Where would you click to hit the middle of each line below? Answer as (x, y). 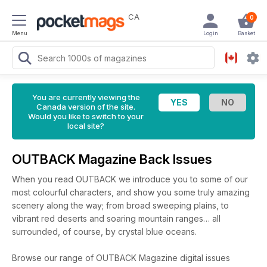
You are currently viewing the (86, 97)
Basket (246, 33)
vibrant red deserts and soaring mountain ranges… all (116, 218)
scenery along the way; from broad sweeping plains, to (120, 205)
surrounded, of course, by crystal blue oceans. (104, 232)
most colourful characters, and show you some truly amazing (131, 192)
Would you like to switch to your (86, 116)
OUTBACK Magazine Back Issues (114, 159)
